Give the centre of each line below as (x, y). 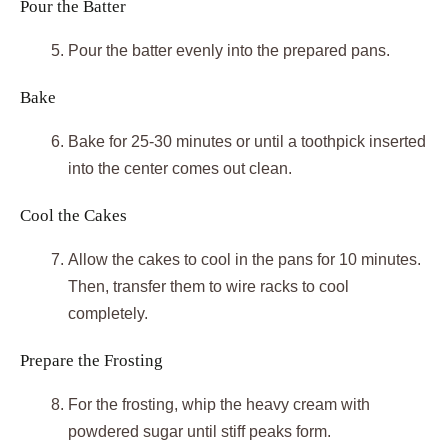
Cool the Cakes (73, 216)
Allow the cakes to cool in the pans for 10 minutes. (244, 260)
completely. (108, 314)
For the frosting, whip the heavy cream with (219, 405)
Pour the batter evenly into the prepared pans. (229, 51)
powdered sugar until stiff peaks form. (199, 432)
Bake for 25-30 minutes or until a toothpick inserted (247, 142)
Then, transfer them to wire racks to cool (208, 287)
